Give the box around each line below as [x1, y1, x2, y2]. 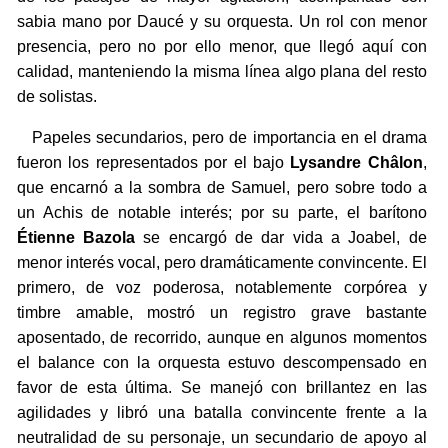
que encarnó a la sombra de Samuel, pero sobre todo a [16, 179, 427, 197]
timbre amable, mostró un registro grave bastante [16, 304, 427, 322]
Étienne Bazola [16, 229, 136, 247]
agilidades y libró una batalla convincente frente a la [16, 404, 427, 422]
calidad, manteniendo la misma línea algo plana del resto [16, 63, 427, 81]
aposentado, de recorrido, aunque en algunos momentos [16, 329, 427, 347]
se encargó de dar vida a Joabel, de [135, 229, 427, 247]
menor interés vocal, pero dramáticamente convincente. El [16, 254, 427, 272]
